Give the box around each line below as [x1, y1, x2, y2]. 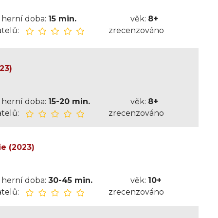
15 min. [48, 14, 76, 23]
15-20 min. [48, 97, 90, 106]
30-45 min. [48, 176, 92, 185]
